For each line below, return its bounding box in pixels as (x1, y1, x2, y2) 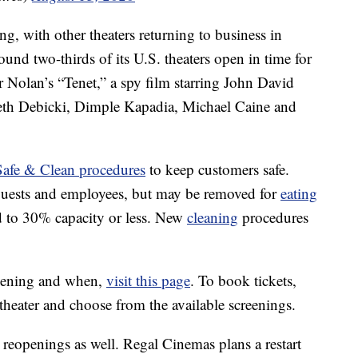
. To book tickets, (190, 270, 296, 291)
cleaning (187, 207, 238, 228)
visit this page (106, 270, 190, 291)
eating (280, 183, 317, 204)
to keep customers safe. (145, 159, 289, 180)
